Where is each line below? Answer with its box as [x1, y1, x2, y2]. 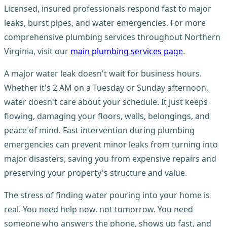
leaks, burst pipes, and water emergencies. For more [4, 17, 206, 28]
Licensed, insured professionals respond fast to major [4, 3, 211, 14]
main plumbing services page [70, 45, 183, 57]
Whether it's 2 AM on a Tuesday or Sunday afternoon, [4, 82, 208, 93]
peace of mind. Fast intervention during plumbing [4, 124, 195, 136]
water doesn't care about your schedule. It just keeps [4, 96, 208, 107]
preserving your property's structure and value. [4, 167, 187, 178]
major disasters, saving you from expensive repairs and [4, 153, 216, 164]
